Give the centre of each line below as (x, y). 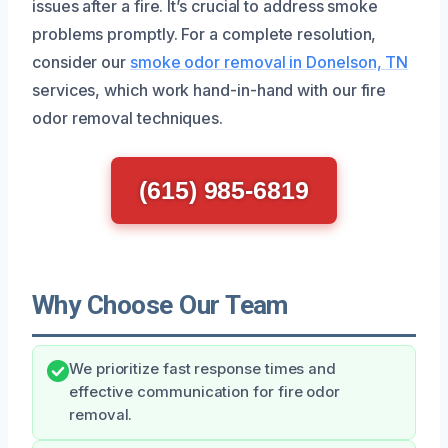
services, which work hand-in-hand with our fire (209, 89)
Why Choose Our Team (160, 304)
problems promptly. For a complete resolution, (204, 33)
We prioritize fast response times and (203, 368)
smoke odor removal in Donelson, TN (269, 61)
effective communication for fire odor (205, 391)
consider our (81, 61)
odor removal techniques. (128, 117)
